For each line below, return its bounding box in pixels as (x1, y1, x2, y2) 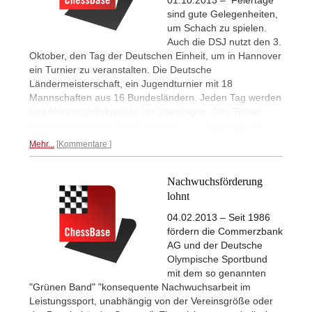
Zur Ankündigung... (187, 120, 271, 132)
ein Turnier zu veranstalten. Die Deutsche (29, 64, 212, 76)
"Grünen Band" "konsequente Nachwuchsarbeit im (29, 281, 251, 293)
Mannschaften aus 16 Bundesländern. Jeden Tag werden (29, 92, 281, 104)
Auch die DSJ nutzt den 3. (167, 36, 281, 48)
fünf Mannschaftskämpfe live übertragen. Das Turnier (29, 106, 264, 118)
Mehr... (29, 139, 54, 150)
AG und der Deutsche (167, 240, 263, 251)
